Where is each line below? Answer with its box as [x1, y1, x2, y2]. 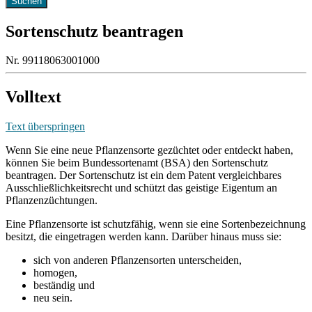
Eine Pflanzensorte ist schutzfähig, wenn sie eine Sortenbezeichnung [6, 218, 306, 231]
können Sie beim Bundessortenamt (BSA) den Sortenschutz [6, 157, 268, 169]
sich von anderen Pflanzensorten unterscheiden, [33, 254, 242, 267]
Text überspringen [6, 120, 85, 133]
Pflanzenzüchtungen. [6, 194, 97, 207]
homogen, [33, 267, 77, 279]
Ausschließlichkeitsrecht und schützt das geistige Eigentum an [6, 182, 277, 194]
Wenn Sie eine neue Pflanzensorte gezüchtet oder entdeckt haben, [6, 144, 293, 157]
